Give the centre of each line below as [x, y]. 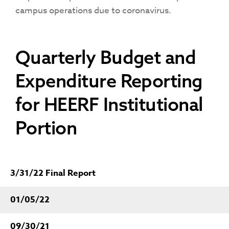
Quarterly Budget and [106, 57]
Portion [46, 128]
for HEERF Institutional [109, 104]
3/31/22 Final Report [53, 173]
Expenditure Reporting [109, 81]
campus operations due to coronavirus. [93, 10]
